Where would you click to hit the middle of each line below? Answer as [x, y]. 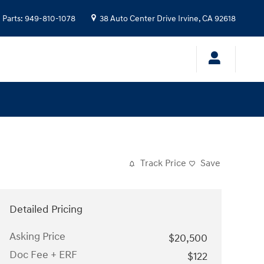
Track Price [163, 164]
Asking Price [37, 237]
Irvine [188, 19]
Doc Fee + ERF [43, 255]
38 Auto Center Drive [138, 19]
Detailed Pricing [46, 209]
